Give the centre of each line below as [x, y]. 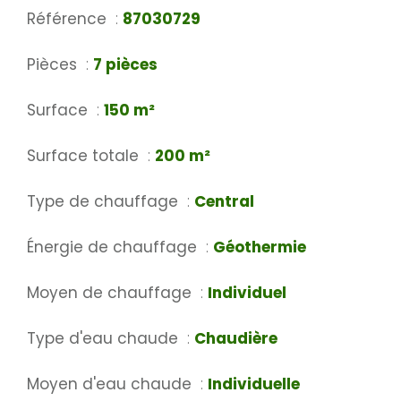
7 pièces [125, 65]
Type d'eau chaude [105, 339]
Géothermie [260, 247]
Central [224, 202]
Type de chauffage [105, 202]
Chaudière [236, 339]
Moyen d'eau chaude [111, 384]
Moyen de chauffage [111, 293]
